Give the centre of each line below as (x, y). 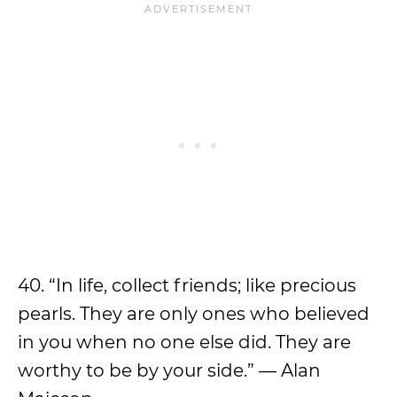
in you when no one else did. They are (184, 342)
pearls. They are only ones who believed (194, 314)
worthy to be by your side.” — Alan (169, 370)
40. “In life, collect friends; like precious (187, 285)
